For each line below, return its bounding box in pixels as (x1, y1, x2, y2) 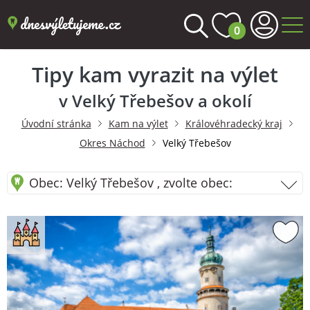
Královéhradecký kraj (185, 117, 282, 130)
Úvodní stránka (21, 117, 91, 130)
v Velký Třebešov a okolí (58, 89, 252, 112)
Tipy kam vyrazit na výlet (32, 60, 278, 89)
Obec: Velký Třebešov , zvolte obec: (29, 174, 232, 191)
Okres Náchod (79, 136, 145, 149)
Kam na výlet (108, 117, 168, 130)
